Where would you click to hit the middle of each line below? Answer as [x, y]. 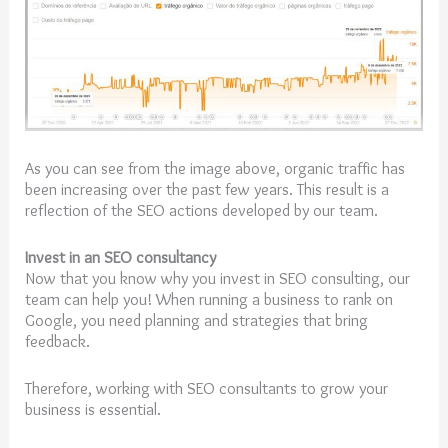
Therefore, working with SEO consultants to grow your [207, 388]
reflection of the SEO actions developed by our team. [202, 209]
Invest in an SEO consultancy [121, 256]
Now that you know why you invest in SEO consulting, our [218, 277]
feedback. [60, 340]
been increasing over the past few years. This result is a [207, 188]
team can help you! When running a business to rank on [209, 298]
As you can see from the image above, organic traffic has [215, 167]
